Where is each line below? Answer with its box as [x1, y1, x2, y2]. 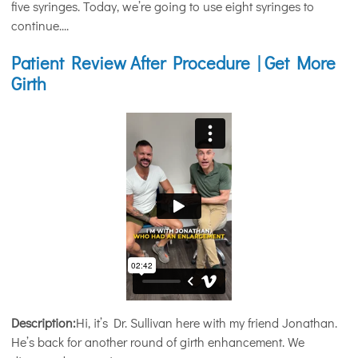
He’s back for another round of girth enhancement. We [11, 333, 304, 351]
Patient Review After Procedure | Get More [11, 51, 336, 74]
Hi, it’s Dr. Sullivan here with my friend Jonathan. [76, 314, 337, 332]
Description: [11, 314, 76, 332]
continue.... [11, 17, 69, 34]
